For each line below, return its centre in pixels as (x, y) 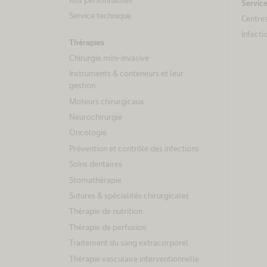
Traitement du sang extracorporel (129, 243)
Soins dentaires (96, 164)
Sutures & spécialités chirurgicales (129, 195)
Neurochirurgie (96, 117)
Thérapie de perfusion (108, 227)
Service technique (100, 16)
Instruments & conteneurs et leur (126, 74)
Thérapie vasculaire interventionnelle (134, 258)
